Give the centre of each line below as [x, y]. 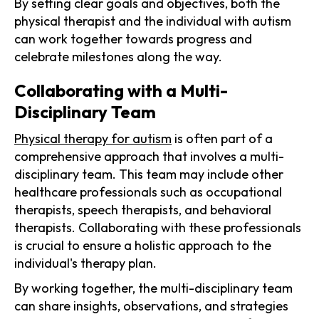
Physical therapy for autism [93, 138]
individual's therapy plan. [85, 263]
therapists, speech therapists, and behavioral [143, 209]
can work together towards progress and [133, 38]
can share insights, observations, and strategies [151, 305]
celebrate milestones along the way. [118, 56]
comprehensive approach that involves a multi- [149, 156]
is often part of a [222, 138]
